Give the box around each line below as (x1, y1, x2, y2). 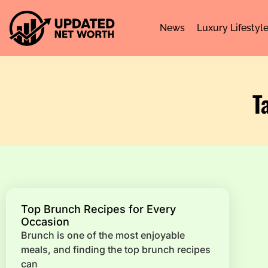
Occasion (21, 215, 69, 228)
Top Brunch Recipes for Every (21, 203, 176, 215)
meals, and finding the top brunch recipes (21, 243, 211, 255)
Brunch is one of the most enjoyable (21, 229, 185, 241)
